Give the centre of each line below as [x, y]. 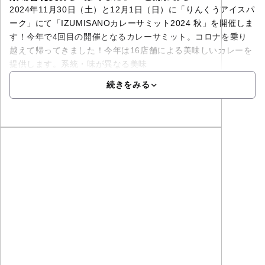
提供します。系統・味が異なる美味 [78, 64]
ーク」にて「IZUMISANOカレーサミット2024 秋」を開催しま [132, 23]
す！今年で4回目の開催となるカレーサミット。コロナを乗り [128, 37]
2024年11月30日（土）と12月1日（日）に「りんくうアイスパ [132, 10]
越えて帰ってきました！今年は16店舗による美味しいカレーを [131, 51]
